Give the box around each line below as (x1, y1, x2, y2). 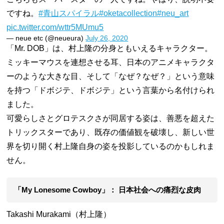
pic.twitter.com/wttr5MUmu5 (6, 22, 104, 31)
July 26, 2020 (85, 33, 128, 42)
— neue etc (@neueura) (6, 33, 86, 42)
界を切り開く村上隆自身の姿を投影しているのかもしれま (6, 141, 215, 150)
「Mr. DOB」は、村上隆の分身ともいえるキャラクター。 (6, 43, 213, 52)
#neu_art (157, 8, 189, 17)
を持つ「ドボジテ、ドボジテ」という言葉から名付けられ (6, 85, 215, 94)
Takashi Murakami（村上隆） (6, 209, 111, 218)
